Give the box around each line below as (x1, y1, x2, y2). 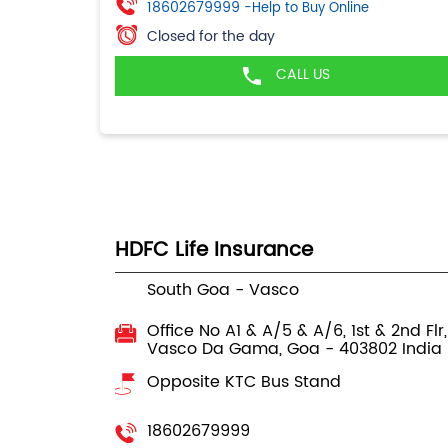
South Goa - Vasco (146, 276, 299, 303)
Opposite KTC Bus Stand (146, 368, 341, 395)
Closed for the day (146, 24, 275, 48)
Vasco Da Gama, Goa (146, 335, 325, 362)
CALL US (276, 62, 331, 86)
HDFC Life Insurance (114, 233, 313, 267)
